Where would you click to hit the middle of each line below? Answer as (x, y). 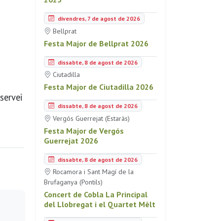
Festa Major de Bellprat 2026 (96, 43)
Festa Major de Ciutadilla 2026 (99, 87)
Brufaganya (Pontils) (73, 182)
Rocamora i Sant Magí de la (92, 172)
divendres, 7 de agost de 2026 (98, 18)
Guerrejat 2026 (71, 140)
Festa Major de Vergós (84, 130)
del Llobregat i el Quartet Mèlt (100, 204)
